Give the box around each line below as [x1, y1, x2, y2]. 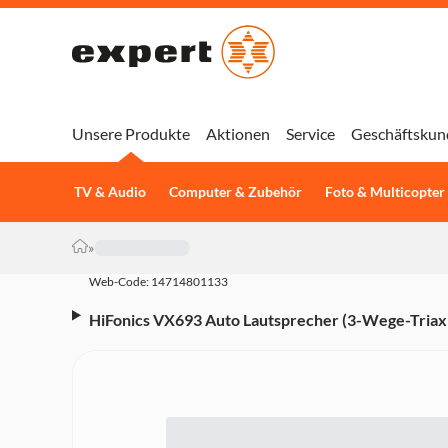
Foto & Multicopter [324, 184, 445, 200]
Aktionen [206, 124, 270, 143]
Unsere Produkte [72, 124, 190, 143]
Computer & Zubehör [168, 184, 302, 200]
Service [286, 124, 335, 143]
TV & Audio [73, 184, 146, 200]
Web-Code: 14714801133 [89, 274, 228, 289]
